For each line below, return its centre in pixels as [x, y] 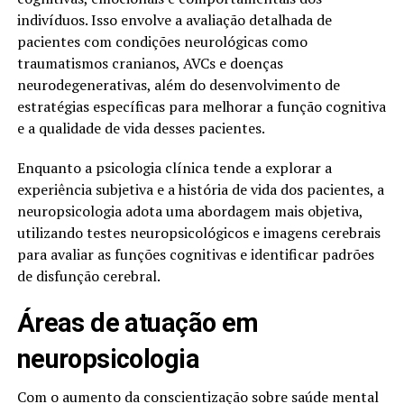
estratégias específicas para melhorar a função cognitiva [201, 106]
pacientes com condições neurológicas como [162, 41]
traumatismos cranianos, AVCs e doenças [150, 63]
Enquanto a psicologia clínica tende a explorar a [174, 167]
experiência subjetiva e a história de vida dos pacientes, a [200, 189]
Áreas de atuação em [138, 322]
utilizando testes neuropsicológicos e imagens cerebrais [198, 232]
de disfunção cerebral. [88, 275]
